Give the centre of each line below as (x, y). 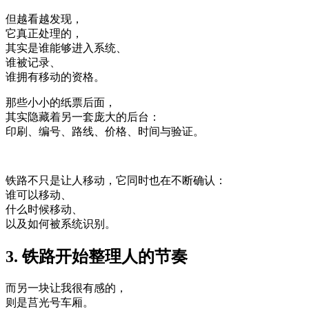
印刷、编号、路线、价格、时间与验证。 (105, 131)
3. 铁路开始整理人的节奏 (97, 256)
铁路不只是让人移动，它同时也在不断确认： (116, 180)
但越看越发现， (44, 19)
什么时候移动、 (44, 209)
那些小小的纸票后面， (61, 102)
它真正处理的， (44, 33)
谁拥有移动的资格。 (55, 77)
